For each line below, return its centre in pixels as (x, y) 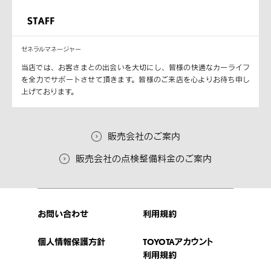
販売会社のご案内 (144, 136)
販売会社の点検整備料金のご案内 (144, 159)
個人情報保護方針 (72, 242)
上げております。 (50, 92)
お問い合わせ (63, 214)
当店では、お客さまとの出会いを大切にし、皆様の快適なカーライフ (135, 68)
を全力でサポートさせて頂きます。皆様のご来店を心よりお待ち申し (135, 80)
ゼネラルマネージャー (51, 49)
